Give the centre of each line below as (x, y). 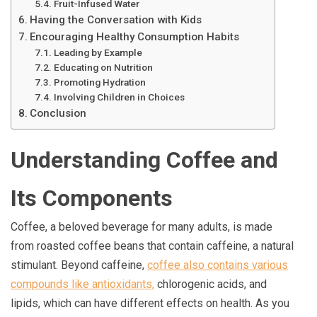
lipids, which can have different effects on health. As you (150, 304)
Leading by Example (98, 53)
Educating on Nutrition (103, 68)
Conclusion (58, 114)
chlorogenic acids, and (211, 284)
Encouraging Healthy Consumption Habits (135, 37)
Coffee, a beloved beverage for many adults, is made (142, 227)
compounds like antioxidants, (82, 284)
